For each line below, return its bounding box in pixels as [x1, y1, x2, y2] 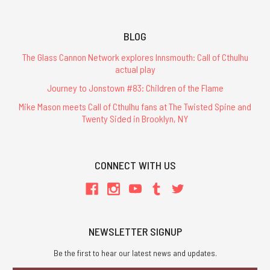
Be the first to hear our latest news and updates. [53, 247, 217, 258]
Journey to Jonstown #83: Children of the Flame [46, 82, 224, 94]
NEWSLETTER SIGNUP [88, 224, 182, 238]
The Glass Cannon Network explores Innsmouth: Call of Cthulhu [22, 51, 248, 63]
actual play [115, 63, 155, 75]
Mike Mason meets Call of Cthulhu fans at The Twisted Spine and [19, 101, 251, 113]
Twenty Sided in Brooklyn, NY [82, 113, 188, 125]
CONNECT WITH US [94, 158, 176, 172]
